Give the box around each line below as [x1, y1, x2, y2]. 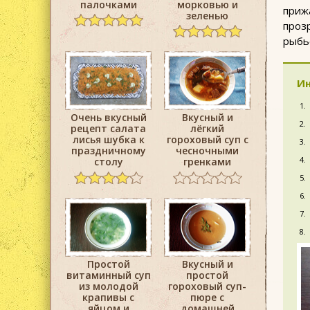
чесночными [176, 144, 239, 158]
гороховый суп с [166, 133, 248, 147]
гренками [183, 155, 231, 169]
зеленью [186, 8, 228, 22]
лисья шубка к [72, 133, 145, 147]
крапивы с [82, 290, 134, 304]
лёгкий [190, 122, 224, 136]
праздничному [71, 144, 146, 158]
